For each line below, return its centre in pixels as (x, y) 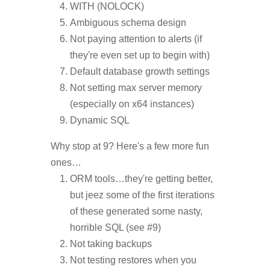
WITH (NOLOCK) (107, 6)
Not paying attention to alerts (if (136, 39)
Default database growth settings (140, 71)
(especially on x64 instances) (132, 104)
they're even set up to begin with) (140, 55)
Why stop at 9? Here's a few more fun (130, 146)
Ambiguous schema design (128, 23)
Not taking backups (111, 244)
